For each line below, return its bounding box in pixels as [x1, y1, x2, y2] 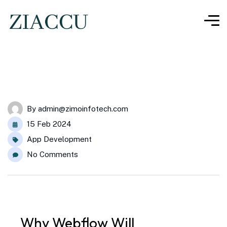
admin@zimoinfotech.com [38, 104, 128, 113]
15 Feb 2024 [27, 120, 71, 128]
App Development [27, 135, 92, 143]
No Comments [27, 150, 78, 159]
